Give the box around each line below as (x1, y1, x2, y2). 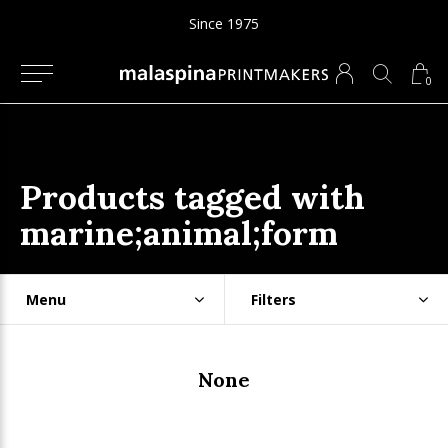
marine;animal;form (20, 212, 338, 254)
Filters (250, 290, 296, 309)
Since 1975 (189, 14, 259, 33)
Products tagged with (20, 176, 365, 218)
